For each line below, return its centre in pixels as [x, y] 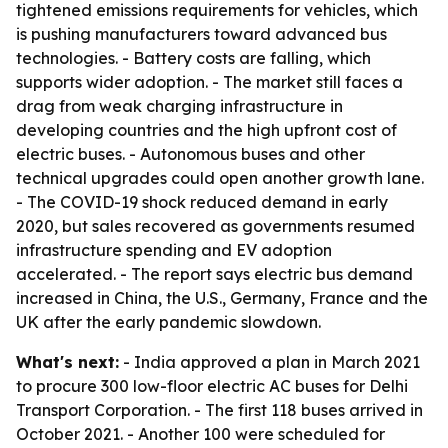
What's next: [67, 362]
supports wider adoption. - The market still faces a [209, 82]
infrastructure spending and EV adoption [174, 250]
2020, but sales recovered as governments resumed [215, 226]
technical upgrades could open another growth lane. [220, 178]
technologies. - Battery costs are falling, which [193, 58]
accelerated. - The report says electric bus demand [214, 274]
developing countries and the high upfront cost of [206, 130]
